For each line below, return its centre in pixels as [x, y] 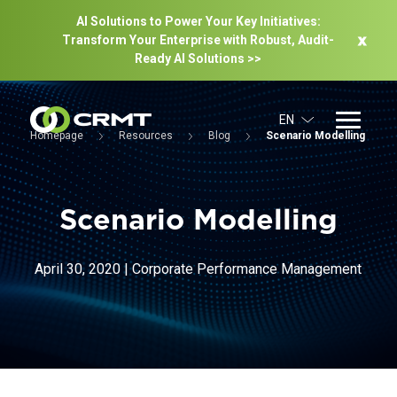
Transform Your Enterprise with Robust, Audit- [198, 40]
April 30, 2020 [78, 269]
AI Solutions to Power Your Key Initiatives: [198, 21]
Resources [145, 135]
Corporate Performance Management [247, 269]
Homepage [56, 135]
